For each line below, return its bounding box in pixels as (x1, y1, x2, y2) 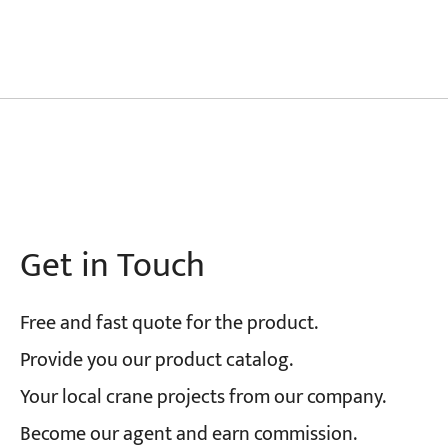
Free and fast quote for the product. (19, 307, 318, 341)
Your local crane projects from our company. (19, 381, 386, 415)
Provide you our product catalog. (19, 344, 293, 378)
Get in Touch (19, 236, 205, 295)
